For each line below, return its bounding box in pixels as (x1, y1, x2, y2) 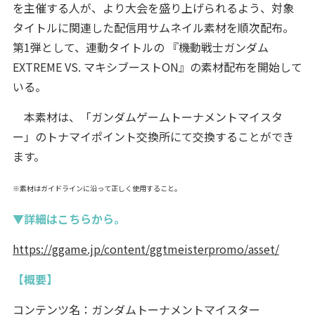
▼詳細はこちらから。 (12, 210, 125, 227)
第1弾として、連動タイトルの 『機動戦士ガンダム (12, 38, 269, 56)
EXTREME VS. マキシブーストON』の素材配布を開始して (12, 58, 302, 75)
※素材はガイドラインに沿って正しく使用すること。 (12, 182, 181, 193)
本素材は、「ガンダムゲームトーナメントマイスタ (12, 108, 283, 125)
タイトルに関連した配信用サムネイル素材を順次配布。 (12, 18, 294, 36)
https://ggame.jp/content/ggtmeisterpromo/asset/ (12, 240, 279, 257)
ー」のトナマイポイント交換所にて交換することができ (12, 127, 294, 145)
